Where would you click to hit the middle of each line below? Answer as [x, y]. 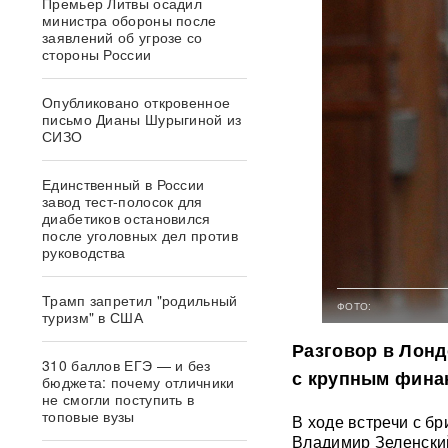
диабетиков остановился [126, 218]
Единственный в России [123, 184]
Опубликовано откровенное [136, 102]
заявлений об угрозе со [122, 37]
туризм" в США [92, 317]
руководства [84, 252]
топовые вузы [88, 416]
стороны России [97, 54]
